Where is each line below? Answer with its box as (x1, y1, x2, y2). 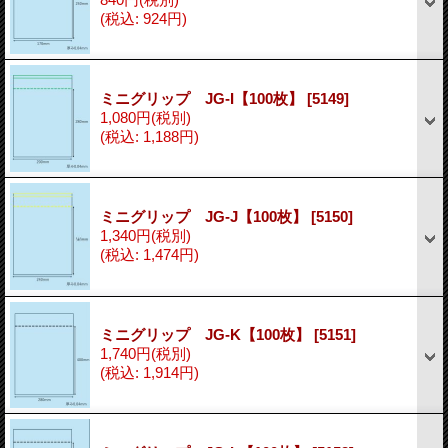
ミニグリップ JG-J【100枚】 (100, 207, 311, 225)
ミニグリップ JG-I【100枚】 (100, 89, 307, 107)
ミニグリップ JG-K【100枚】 (100, 325, 314, 343)
